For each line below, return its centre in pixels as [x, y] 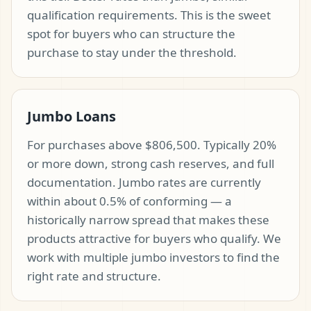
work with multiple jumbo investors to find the [153, 258]
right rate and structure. [94, 276]
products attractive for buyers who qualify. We [154, 239]
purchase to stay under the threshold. [132, 53]
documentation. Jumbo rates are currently [144, 183]
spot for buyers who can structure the [131, 34]
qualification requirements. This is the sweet [149, 15]
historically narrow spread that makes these [148, 220]
